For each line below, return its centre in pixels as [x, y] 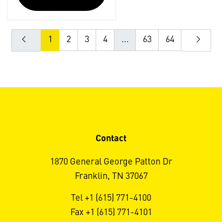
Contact [111, 139]
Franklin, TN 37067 [111, 177]
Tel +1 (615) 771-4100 [111, 198]
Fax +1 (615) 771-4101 [111, 213]
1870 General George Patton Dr [111, 162]
